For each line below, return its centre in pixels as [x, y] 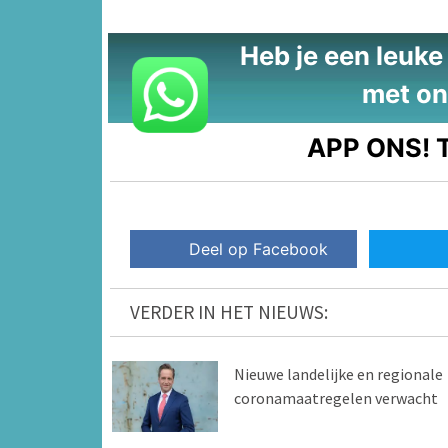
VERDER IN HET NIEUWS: [229, 312]
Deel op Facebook [259, 249]
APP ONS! [369, 147]
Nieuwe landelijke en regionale [338, 374]
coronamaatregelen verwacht [335, 398]
